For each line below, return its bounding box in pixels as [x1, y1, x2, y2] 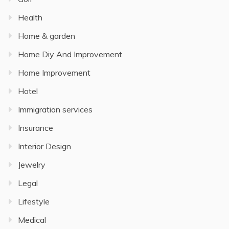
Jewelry [18, 159, 45, 170]
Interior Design [18, 141, 71, 152]
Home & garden [18, 31, 75, 41]
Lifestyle [18, 196, 50, 207]
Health [18, 12, 42, 23]
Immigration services [18, 104, 93, 115]
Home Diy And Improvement [18, 49, 122, 60]
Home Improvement [18, 67, 90, 78]
